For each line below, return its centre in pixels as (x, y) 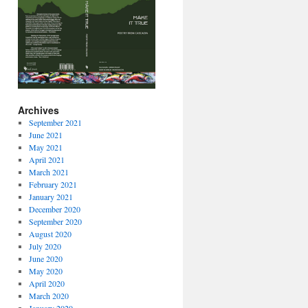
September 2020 (55, 222)
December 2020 (54, 209)
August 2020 (50, 234)
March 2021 (48, 172)
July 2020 (45, 246)
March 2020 (48, 296)
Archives (38, 110)
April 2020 (46, 284)
